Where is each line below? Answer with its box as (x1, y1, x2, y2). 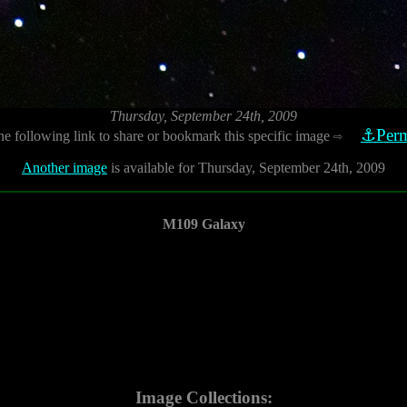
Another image (22, 160, 107, 175)
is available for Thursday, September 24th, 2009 (107, 160, 385, 175)
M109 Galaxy (162, 216, 245, 232)
